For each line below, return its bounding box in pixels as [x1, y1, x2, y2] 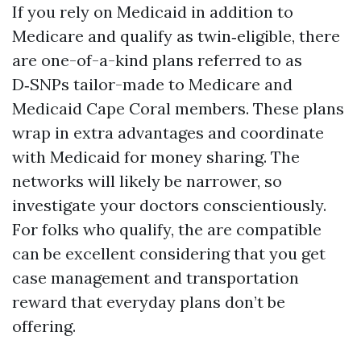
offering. [12, 316, 76, 336]
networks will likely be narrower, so [12, 171, 282, 191]
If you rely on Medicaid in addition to [12, 2, 293, 22]
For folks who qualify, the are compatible [12, 219, 322, 239]
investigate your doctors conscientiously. [12, 195, 326, 215]
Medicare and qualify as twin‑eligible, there [12, 26, 340, 46]
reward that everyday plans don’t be [12, 292, 285, 312]
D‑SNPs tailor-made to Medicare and [12, 74, 293, 94]
